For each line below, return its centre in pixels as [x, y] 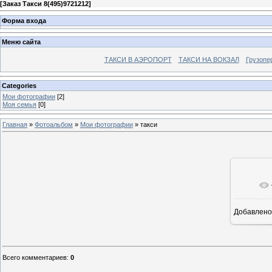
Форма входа [24, 20]
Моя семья [19, 104]
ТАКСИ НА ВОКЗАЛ [209, 60]
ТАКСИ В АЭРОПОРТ [138, 60]
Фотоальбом [54, 124]
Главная [15, 124]
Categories [19, 85]
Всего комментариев [35, 258]
